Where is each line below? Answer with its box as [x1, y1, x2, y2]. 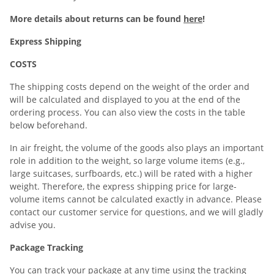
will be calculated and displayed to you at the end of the [10, 94, 240, 105]
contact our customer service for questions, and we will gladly [10, 206, 263, 218]
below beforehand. [10, 119, 87, 131]
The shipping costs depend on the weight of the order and [10, 81, 250, 92]
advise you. [10, 219, 56, 231]
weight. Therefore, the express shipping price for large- [10, 180, 237, 192]
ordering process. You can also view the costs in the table [10, 106, 245, 118]
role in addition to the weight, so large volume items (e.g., [10, 155, 245, 166]
